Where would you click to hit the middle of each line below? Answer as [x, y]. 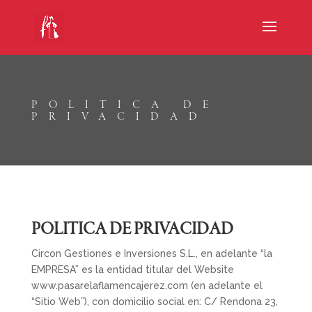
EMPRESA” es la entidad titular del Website [132, 270]
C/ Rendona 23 [240, 302]
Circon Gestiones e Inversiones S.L [112, 253]
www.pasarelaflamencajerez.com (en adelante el [147, 286]
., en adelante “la [233, 253]
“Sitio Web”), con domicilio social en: [117, 302]
